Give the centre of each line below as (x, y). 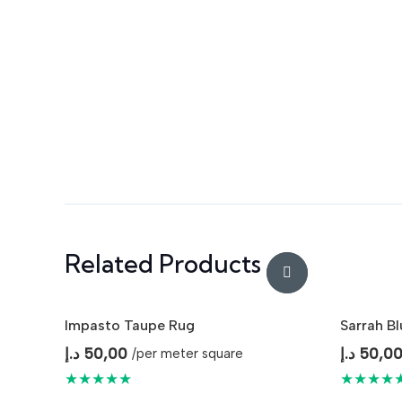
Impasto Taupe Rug (130, 325)
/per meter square (188, 354)
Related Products (163, 263)
